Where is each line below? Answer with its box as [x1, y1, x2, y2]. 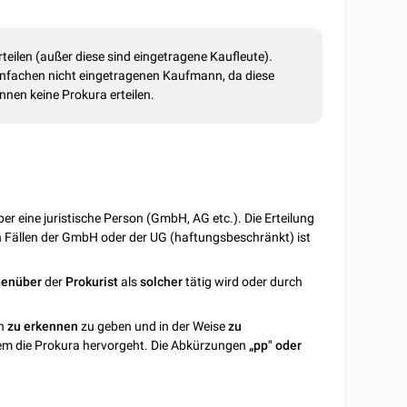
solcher [140, 273, 184, 289]
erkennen [24, 318, 79, 333]
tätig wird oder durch [183, 273, 303, 289]
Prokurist [65, 273, 119, 289]
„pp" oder [246, 337, 303, 352]
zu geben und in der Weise [78, 318, 229, 333]
